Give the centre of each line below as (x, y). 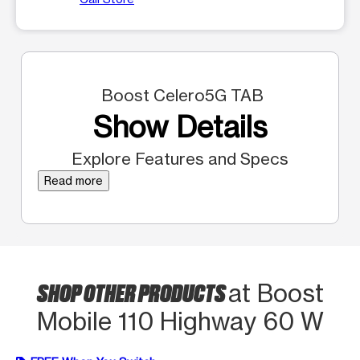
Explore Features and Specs (180, 158)
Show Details (180, 127)
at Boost (276, 293)
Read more (74, 180)
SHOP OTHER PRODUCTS (132, 291)
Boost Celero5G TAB (180, 95)
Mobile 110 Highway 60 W (180, 321)
